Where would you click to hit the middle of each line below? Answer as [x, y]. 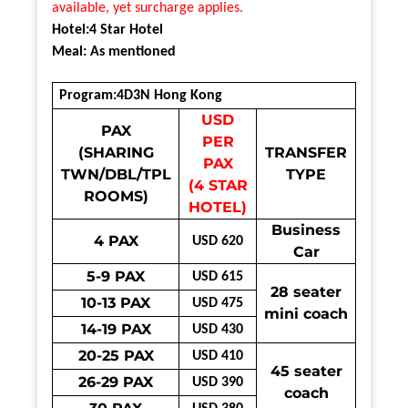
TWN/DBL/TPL [116, 174]
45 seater [306, 371]
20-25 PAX [116, 355]
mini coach [306, 313]
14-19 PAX [116, 329]
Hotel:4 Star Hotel [107, 30]
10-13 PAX [116, 302]
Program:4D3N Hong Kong [141, 95]
